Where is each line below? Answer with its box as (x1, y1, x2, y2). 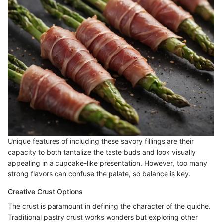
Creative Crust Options (8, 187, 83, 196)
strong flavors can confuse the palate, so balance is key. (8, 169, 191, 178)
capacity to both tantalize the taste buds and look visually (8, 148, 196, 157)
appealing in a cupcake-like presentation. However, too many (8, 159, 207, 167)
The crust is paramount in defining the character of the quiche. (8, 202, 211, 211)
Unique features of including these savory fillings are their (8, 137, 194, 146)
